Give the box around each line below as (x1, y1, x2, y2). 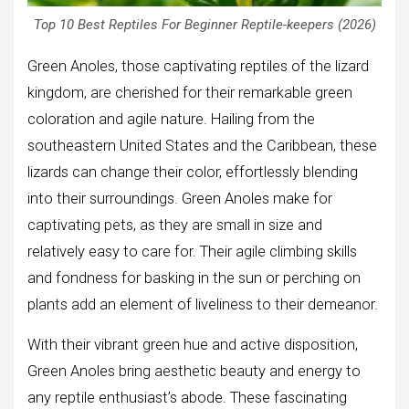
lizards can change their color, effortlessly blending (27, 163, 358, 182)
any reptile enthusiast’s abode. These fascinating (27, 389, 347, 407)
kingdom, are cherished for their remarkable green (27, 84, 352, 102)
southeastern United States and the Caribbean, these (27, 137, 377, 155)
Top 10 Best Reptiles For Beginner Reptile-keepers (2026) (33, 16, 376, 34)
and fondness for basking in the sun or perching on (27, 269, 361, 288)
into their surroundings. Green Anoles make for (27, 190, 332, 208)
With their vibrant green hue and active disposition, (27, 336, 358, 354)
